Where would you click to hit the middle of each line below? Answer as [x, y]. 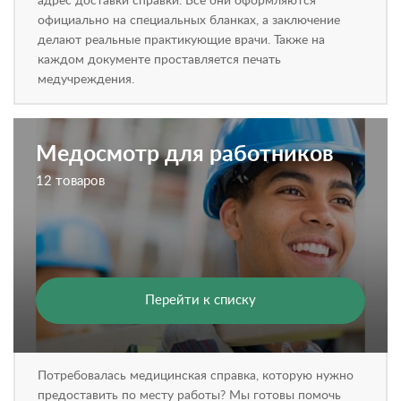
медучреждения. [86, 80]
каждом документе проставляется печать [159, 60]
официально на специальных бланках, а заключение [189, 21]
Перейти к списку [200, 300]
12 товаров [70, 181]
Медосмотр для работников [185, 154]
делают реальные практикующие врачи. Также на [181, 40]
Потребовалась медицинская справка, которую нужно [196, 376]
